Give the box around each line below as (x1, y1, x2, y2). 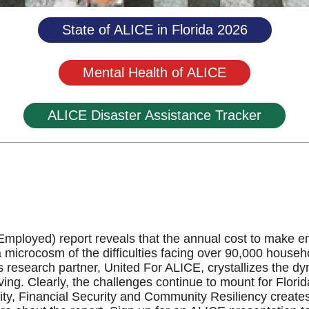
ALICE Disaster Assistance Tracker (48, 108, 261, 123)
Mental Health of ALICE (83, 65, 226, 80)
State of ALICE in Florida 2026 (61, 22, 248, 37)
